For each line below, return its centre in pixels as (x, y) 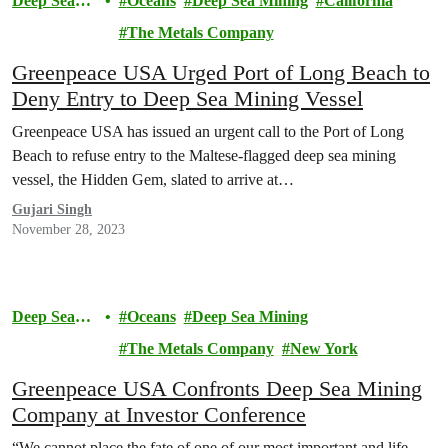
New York (323, 348)
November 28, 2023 (68, 229)
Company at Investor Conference (159, 414)
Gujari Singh (52, 209)
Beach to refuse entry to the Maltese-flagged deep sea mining (204, 155)
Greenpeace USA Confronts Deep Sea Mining (217, 388)
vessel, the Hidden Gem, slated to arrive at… (153, 179)
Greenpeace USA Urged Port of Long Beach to (221, 72)
